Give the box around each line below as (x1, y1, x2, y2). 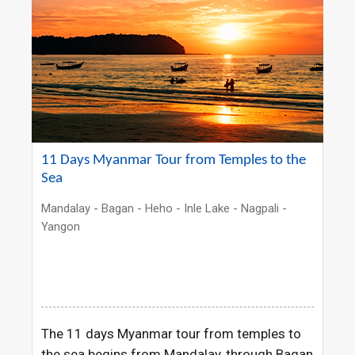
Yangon (41, 219, 81, 235)
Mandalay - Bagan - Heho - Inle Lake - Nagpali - (41, 201, 288, 216)
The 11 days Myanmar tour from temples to (41, 326, 302, 342)
